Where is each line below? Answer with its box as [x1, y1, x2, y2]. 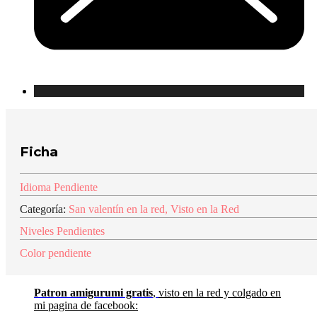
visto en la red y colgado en [158, 286, 281, 299]
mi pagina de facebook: [34, 299, 138, 311]
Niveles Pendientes [20, 224, 105, 237]
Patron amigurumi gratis [34, 286, 153, 299]
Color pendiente [20, 246, 91, 259]
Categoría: [20, 202, 69, 215]
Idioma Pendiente [20, 180, 98, 193]
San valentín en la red [69, 202, 165, 215]
